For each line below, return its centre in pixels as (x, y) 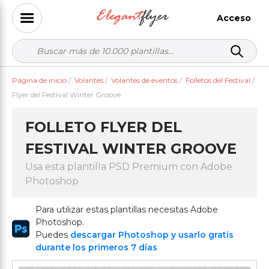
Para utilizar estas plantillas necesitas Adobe (126, 210)
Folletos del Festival (218, 80)
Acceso (234, 18)
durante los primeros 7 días (96, 247)
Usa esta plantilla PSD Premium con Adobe (129, 167)
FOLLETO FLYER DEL (104, 127)
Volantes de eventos (144, 80)
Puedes (53, 235)
